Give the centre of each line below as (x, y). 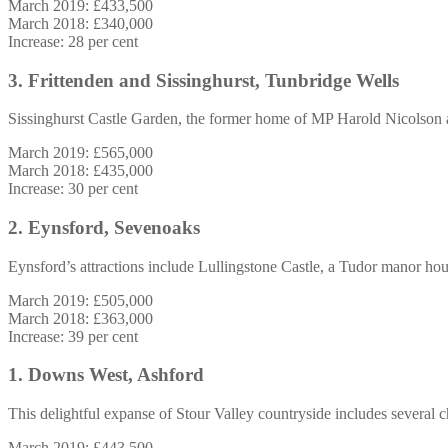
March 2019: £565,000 (80, 153)
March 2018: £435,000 (80, 171)
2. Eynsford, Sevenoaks (104, 228)
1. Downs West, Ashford (106, 375)
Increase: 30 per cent (73, 189)
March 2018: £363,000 (80, 318)
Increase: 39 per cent (73, 336)
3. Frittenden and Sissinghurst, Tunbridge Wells (203, 80)
